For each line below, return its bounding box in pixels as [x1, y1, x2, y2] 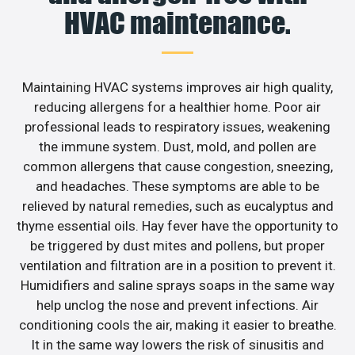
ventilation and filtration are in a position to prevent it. [19, 258, 336, 274]
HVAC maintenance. [64, 6, 291, 41]
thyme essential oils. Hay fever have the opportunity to [17, 218, 338, 235]
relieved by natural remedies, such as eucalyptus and [21, 198, 334, 215]
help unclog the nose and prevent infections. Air [36, 297, 319, 314]
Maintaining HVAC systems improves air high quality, [22, 79, 333, 96]
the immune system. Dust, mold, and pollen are [39, 139, 316, 155]
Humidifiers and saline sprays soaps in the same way [21, 277, 334, 294]
